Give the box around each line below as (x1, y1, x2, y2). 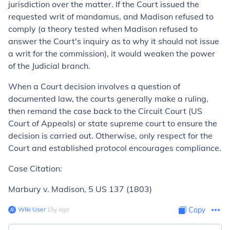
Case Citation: (8, 163, 62, 174)
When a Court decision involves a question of (8, 81, 180, 91)
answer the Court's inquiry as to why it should (8, 36, 185, 46)
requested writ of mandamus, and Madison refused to (8, 11, 214, 22)
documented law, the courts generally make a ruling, (8, 93, 208, 104)
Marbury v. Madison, (8, 184, 86, 194)
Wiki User (18, 205, 46, 213)
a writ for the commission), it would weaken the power (8, 48, 215, 59)
